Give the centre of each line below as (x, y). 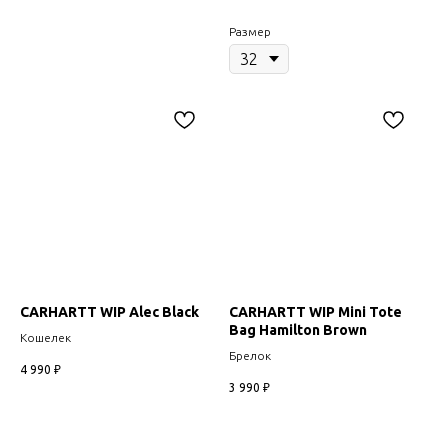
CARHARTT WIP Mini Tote (315, 311)
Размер (250, 31)
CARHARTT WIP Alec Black (109, 311)
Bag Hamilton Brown (298, 329)
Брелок (250, 355)
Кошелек (45, 337)
